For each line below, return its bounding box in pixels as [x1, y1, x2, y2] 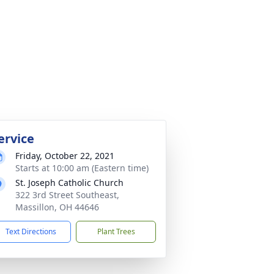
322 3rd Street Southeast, [15, 189, 119, 201]
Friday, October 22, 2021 [15, 150, 114, 161]
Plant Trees [97, 226, 135, 237]
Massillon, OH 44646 [15, 201, 99, 213]
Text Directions [6, 226, 56, 237]
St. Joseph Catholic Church [15, 177, 124, 188]
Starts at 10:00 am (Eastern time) [15, 162, 149, 174]
